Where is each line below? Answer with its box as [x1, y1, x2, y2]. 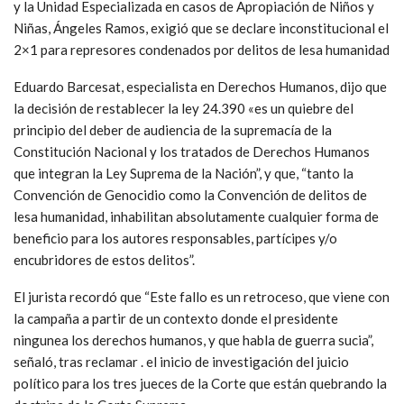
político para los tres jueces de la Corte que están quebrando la [14, 374, 387, 391]
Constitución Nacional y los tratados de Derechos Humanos [14, 142, 370, 160]
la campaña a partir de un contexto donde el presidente [14, 309, 338, 326]
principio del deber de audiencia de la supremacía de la [14, 121, 332, 138]
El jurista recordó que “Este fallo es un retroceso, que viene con [14, 288, 390, 305]
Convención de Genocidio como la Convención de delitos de [14, 186, 367, 203]
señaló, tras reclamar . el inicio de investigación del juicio [14, 353, 349, 370]
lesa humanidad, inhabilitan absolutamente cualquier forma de [14, 207, 379, 225]
